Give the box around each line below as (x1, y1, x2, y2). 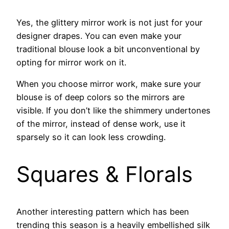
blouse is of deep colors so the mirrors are (16, 92, 185, 103)
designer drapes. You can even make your (16, 31, 181, 41)
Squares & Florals (16, 161, 193, 188)
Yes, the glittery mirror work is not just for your (16, 17, 202, 28)
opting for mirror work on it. (16, 57, 126, 68)
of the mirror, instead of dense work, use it (16, 119, 186, 129)
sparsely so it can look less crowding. (16, 132, 166, 143)
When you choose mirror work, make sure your (16, 79, 201, 89)
